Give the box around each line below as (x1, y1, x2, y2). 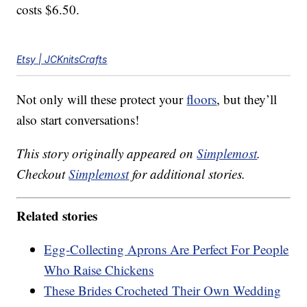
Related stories (16, 206, 98, 225)
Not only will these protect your (16, 90, 187, 108)
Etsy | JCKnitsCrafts (16, 53, 108, 66)
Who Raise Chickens (44, 260, 154, 278)
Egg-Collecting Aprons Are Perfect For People (44, 240, 289, 258)
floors (186, 90, 217, 108)
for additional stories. (129, 165, 246, 183)
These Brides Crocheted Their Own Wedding (44, 281, 282, 299)
